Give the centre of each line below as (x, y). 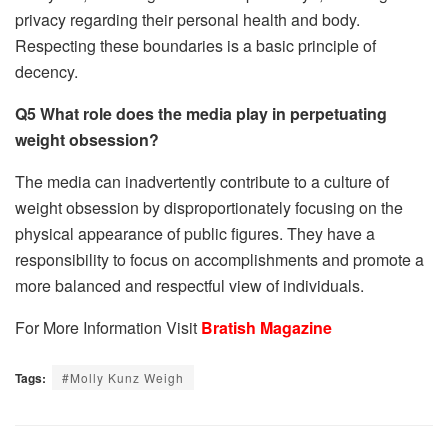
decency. (46, 72)
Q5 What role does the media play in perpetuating (201, 114)
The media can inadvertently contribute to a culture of (202, 182)
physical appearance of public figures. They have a (195, 234)
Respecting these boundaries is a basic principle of (195, 46)
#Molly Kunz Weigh (123, 378)
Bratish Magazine (266, 328)
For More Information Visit (108, 328)
